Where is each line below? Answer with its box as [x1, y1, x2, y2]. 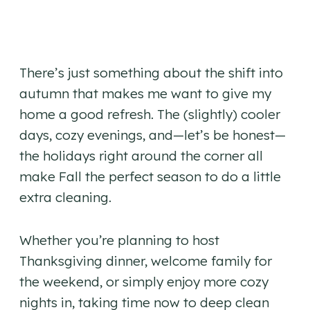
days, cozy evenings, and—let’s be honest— [19, 127, 286, 144]
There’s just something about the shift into [19, 64, 283, 82]
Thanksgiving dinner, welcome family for [19, 253, 272, 270]
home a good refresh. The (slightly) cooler [19, 106, 280, 123]
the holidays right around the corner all [19, 147, 263, 165]
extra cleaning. [19, 189, 111, 206]
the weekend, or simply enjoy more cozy [19, 273, 268, 291]
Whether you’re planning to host [19, 232, 219, 249]
